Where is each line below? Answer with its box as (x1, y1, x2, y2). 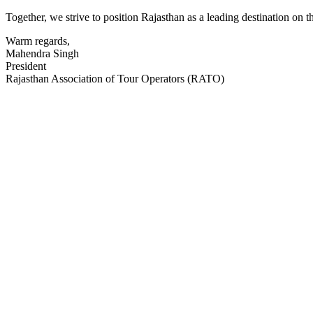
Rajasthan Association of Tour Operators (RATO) (6, 73, 224, 85)
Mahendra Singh (6, 48, 79, 60)
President (6, 60, 46, 73)
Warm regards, (6, 35, 70, 48)
